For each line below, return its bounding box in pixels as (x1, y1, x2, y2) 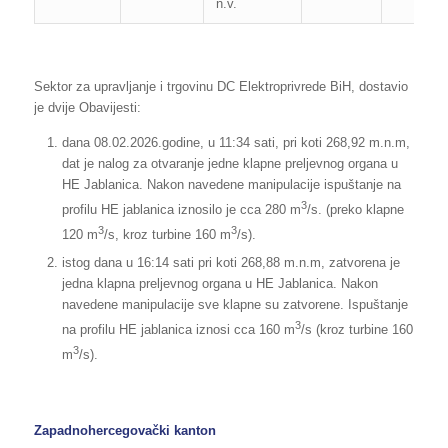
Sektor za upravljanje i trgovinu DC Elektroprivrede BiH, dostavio (33, 79, 408, 95)
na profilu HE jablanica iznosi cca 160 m (61, 322, 295, 338)
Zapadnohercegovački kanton (33, 423, 216, 439)
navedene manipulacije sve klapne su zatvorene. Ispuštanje (61, 296, 408, 312)
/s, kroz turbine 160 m (103, 227, 231, 243)
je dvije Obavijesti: (33, 100, 141, 116)
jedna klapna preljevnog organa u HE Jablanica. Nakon (61, 275, 378, 291)
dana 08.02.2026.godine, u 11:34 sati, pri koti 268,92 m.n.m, (61, 135, 410, 151)
